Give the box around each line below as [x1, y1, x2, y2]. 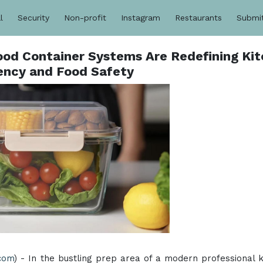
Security [18, 13, 49, 23]
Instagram [121, 13, 160, 23]
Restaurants [175, 13, 222, 23]
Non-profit [64, 13, 106, 23]
